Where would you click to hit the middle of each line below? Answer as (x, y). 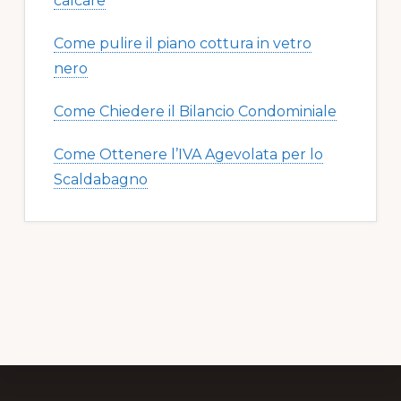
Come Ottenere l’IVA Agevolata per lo (188, 155)
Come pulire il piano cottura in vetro (182, 44)
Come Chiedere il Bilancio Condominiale (195, 112)
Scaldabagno (100, 180)
